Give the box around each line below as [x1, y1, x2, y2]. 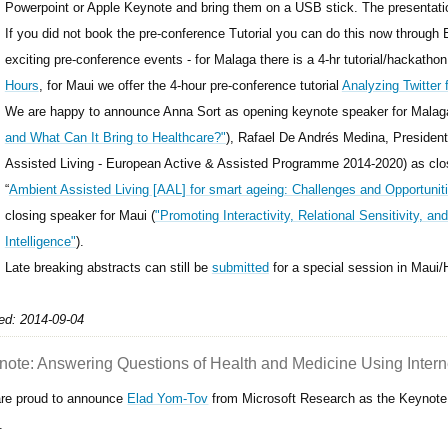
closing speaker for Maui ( [4, 207, 155, 223]
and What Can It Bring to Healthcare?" [4, 129, 226, 145]
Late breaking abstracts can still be [4, 259, 212, 275]
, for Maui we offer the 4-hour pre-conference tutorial [38, 77, 342, 93]
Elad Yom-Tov [127, 390, 209, 406]
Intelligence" [4, 233, 76, 249]
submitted [211, 259, 269, 275]
